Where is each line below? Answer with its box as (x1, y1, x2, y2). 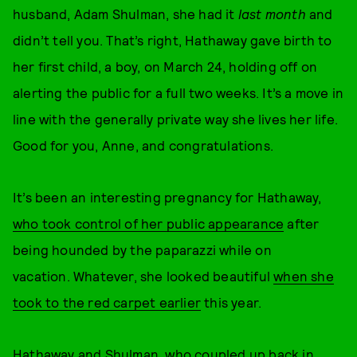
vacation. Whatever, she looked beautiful (13, 268, 274, 284)
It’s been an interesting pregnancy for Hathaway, (13, 189, 322, 205)
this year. (201, 294, 265, 310)
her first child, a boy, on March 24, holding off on (13, 58, 318, 74)
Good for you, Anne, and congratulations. (13, 137, 274, 153)
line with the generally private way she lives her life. (13, 111, 339, 127)
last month (237, 6, 310, 22)
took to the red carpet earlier (13, 294, 201, 310)
